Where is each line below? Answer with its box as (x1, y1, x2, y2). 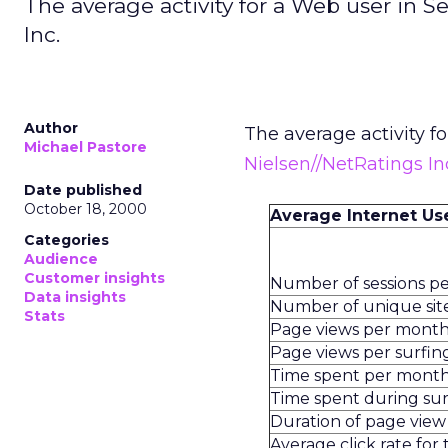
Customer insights (24, 269, 165, 287)
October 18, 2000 (24, 200, 147, 218)
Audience (24, 250, 98, 268)
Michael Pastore (24, 138, 147, 156)
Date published (24, 181, 142, 199)
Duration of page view (269, 412, 446, 431)
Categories (24, 231, 109, 249)
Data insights (24, 288, 126, 306)
